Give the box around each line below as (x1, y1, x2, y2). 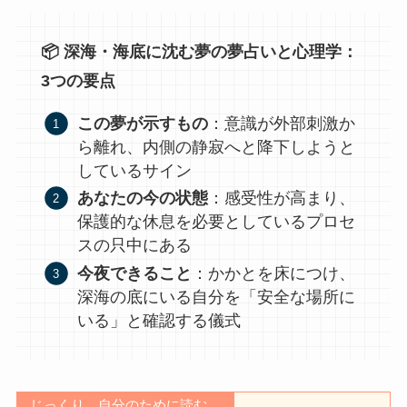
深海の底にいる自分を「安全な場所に (77, 287, 356, 306)
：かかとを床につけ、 (192, 263, 356, 283)
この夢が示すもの (77, 114, 209, 133)
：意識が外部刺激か (208, 114, 356, 133)
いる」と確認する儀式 (77, 311, 242, 330)
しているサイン (77, 161, 193, 180)
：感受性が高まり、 (208, 189, 356, 208)
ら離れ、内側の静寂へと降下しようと (77, 137, 356, 156)
